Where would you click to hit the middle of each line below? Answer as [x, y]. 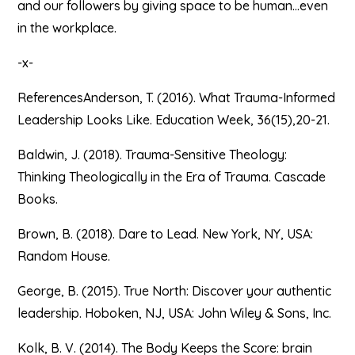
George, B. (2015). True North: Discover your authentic [175, 291]
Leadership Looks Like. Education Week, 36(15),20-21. [174, 120]
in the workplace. [67, 28]
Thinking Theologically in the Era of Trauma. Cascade [172, 177]
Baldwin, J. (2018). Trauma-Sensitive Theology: [153, 155]
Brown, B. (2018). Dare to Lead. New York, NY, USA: [166, 234]
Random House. [64, 256]
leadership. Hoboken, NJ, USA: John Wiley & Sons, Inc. [175, 313]
